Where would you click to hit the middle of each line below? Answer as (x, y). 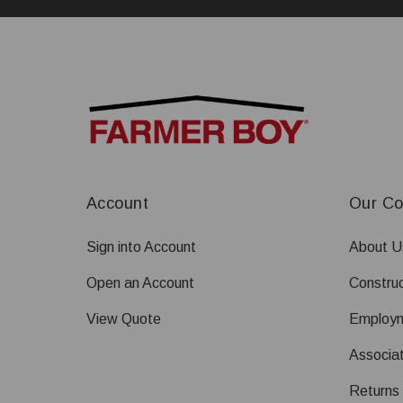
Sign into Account (141, 247)
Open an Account (140, 283)
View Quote (124, 319)
